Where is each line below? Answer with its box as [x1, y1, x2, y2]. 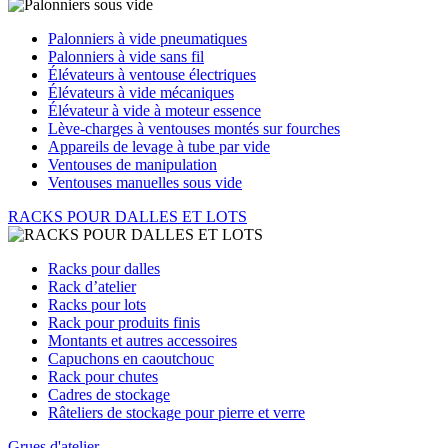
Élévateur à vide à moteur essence [48, 102, 261, 119]
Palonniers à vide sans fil [48, 48, 204, 65]
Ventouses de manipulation [48, 156, 217, 173]
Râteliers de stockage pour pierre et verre [48, 404, 305, 421]
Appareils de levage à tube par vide [48, 138, 270, 155]
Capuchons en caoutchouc [48, 350, 214, 367]
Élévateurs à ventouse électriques [48, 66, 256, 83]
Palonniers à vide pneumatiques [48, 30, 247, 47]
